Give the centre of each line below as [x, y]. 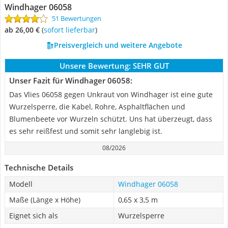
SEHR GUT [151, 66]
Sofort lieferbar [71, 30]
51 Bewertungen [77, 18]
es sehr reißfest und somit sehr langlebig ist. [86, 131]
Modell [21, 184]
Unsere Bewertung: [95, 66]
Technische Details [39, 167]
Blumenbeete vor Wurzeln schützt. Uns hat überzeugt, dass [111, 119]
